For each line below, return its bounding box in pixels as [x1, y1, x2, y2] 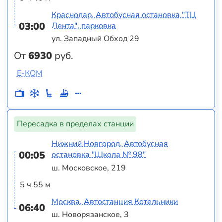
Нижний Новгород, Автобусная [52, 138, 168, 150]
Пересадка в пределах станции [16, 118, 134, 130]
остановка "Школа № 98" [52, 149, 146, 161]
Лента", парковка [52, 20, 116, 31]
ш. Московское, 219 [52, 162, 126, 173]
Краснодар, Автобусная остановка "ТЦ [52, 9, 197, 20]
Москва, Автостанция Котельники [52, 196, 178, 207]
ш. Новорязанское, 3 [52, 209, 129, 221]
